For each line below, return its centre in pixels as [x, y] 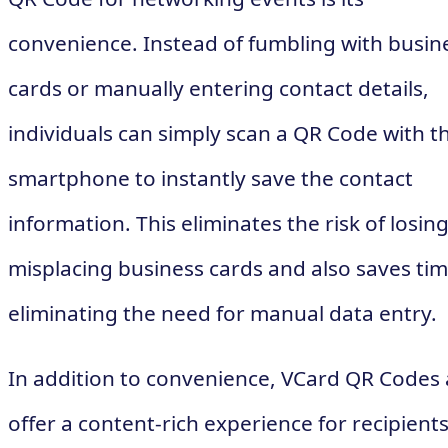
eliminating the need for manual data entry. [222, 312]
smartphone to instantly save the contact [210, 177]
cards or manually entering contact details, [218, 87]
